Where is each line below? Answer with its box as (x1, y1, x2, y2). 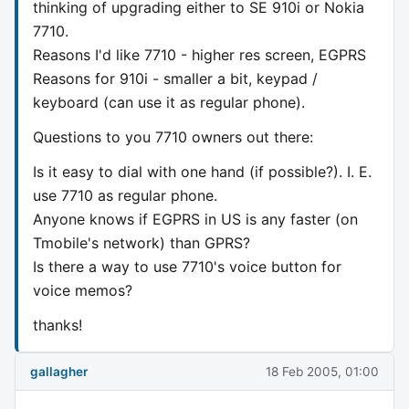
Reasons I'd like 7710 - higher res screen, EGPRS (33, 45, 366, 64)
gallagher (30, 363, 88, 379)
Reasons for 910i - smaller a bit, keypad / (33, 68, 318, 88)
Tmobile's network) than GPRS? (33, 233, 250, 252)
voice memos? (33, 280, 132, 299)
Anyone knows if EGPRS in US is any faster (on (33, 209, 358, 228)
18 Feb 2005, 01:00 (266, 363, 379, 379)
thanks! (33, 315, 82, 334)
